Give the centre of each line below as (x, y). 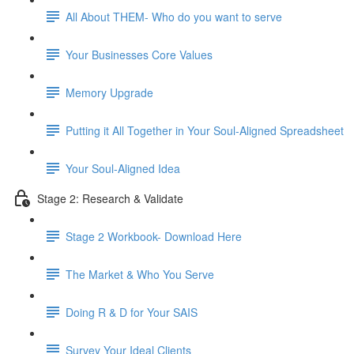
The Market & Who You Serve (140, 274)
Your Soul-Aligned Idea (123, 168)
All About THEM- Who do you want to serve (174, 16)
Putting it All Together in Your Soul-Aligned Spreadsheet (205, 130)
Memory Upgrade (109, 92)
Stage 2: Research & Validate (110, 198)
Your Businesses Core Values (139, 54)
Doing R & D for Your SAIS (132, 312)
